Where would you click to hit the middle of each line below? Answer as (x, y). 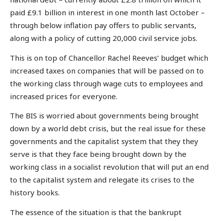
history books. (35, 193)
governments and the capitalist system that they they (104, 141)
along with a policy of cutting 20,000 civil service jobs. (104, 38)
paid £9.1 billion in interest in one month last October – (107, 13)
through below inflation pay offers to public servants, (103, 25)
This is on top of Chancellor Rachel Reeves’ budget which (109, 57)
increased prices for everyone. (64, 96)
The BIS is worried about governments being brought (104, 116)
